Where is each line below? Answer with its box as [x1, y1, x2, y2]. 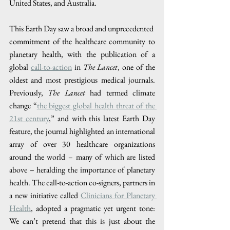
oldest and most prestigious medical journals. [9, 74, 155, 85]
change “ [9, 100, 37, 111]
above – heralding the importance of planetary [9, 164, 155, 175]
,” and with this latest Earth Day [48, 112, 156, 124]
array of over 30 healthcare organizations [9, 138, 155, 149]
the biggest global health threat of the [36, 100, 156, 111]
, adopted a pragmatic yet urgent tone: [31, 202, 155, 214]
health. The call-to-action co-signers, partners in [9, 177, 155, 188]
